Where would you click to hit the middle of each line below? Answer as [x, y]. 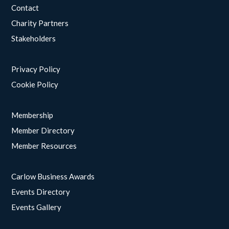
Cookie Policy [35, 84]
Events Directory [41, 191]
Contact [25, 7]
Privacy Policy [36, 69]
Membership [32, 115]
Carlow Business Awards [53, 176]
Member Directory [43, 130]
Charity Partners [40, 23]
